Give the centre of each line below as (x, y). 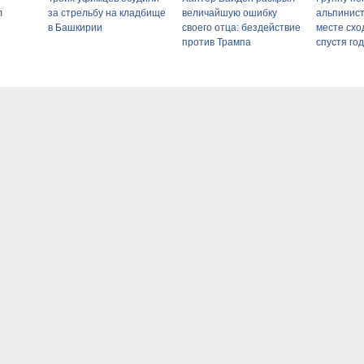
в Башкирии (75, 27)
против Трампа (217, 42)
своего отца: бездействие (241, 27)
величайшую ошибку (230, 13)
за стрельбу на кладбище (107, 13)
